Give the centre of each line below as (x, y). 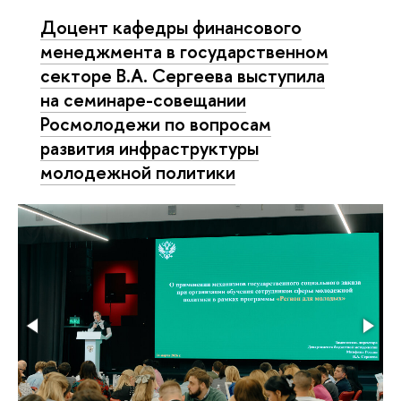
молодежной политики (138, 172)
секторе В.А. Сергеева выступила (183, 75)
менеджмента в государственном (184, 51)
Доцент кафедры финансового (171, 27)
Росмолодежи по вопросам (156, 124)
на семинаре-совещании (143, 99)
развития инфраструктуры (149, 148)
